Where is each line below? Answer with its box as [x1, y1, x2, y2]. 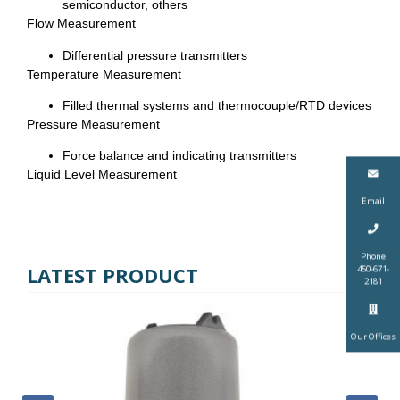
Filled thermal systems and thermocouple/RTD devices [62, 98, 371, 113]
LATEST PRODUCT [27, 261, 198, 288]
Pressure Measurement [27, 117, 160, 132]
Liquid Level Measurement [27, 167, 177, 182]
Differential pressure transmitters [62, 47, 247, 62]
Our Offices [351, 329, 396, 342]
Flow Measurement [27, 16, 136, 31]
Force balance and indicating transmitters [62, 148, 296, 163]
